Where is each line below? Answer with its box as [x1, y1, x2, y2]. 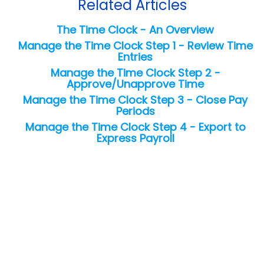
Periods [115, 103, 155, 118]
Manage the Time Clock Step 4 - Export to [25, 119, 246, 134]
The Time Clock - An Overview [57, 22, 214, 37]
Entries [118, 49, 153, 64]
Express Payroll [96, 130, 174, 146]
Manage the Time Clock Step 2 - [50, 65, 220, 80]
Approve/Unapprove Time [67, 76, 204, 91]
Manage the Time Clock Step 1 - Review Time [18, 38, 253, 53]
